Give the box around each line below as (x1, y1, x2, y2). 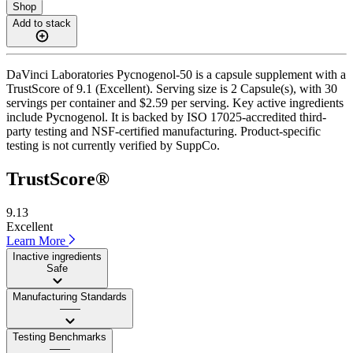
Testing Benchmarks (13, 330, 106, 343)
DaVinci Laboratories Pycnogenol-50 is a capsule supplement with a (6, 67, 346, 81)
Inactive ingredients (13, 250, 102, 262)
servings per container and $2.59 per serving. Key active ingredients (6, 95, 344, 110)
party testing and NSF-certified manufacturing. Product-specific (6, 124, 321, 138)
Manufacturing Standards (13, 290, 127, 303)
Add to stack (13, 17, 71, 29)
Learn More (6, 233, 69, 247)
